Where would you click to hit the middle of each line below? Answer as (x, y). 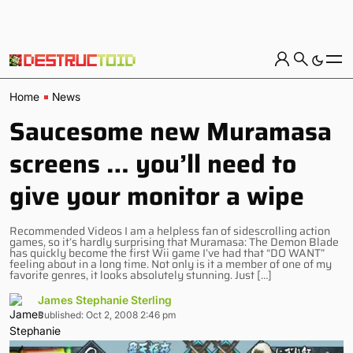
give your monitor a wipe (157, 196)
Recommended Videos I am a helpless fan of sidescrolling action (170, 231)
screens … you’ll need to (153, 164)
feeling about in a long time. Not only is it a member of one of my (171, 264)
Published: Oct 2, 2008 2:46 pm (107, 315)
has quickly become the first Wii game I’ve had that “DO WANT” (167, 253)
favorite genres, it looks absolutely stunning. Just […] (141, 275)
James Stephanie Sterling (105, 300)
